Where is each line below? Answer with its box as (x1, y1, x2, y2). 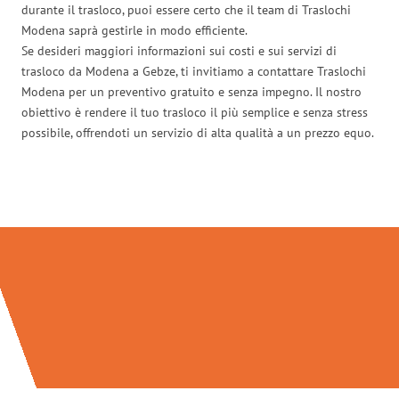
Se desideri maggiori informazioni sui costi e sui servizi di (21, 42, 337, 59)
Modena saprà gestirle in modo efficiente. (21, 21, 248, 38)
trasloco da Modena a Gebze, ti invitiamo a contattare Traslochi (21, 62, 366, 79)
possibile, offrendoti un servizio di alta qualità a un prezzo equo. (21, 124, 374, 141)
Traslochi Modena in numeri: (51, 172, 348, 207)
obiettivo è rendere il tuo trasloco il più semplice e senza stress (21, 103, 368, 120)
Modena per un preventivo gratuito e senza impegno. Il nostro (21, 83, 362, 100)
